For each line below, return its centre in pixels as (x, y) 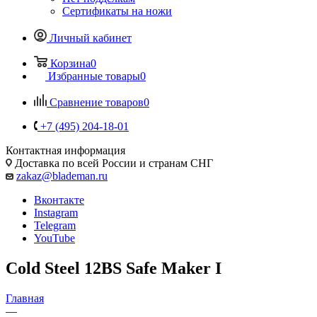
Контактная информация (65, 150)
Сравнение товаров (97, 102)
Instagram (56, 212)
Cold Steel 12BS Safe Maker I (114, 268)
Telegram (55, 225)
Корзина (70, 63)
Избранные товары (94, 76)
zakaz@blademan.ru (62, 175)
